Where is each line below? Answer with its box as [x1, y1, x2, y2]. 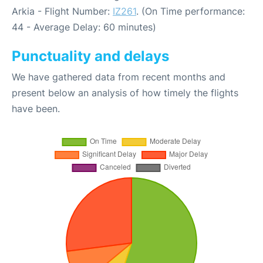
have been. [12, 103, 60, 114]
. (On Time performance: [136, 5, 245, 17]
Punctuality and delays [12, 48, 169, 65]
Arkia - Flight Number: [12, 5, 113, 17]
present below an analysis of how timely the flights [12, 87, 238, 99]
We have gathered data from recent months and [12, 71, 225, 83]
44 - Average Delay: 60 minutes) [12, 21, 156, 33]
